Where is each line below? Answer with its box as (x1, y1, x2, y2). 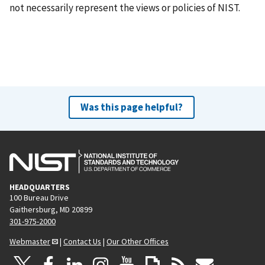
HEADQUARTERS (9, 181, 70, 192)
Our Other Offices (106, 235, 169, 247)
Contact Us (63, 235, 101, 247)
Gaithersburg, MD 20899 (9, 203, 92, 215)
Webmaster (9, 235, 50, 247)
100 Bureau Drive (9, 192, 69, 203)
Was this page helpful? (80, 100, 183, 114)
